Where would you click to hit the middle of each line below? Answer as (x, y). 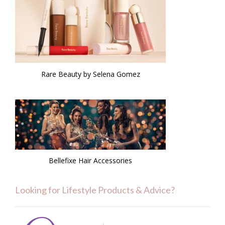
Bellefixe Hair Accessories (90, 160)
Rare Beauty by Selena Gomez (90, 74)
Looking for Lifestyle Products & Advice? (95, 190)
